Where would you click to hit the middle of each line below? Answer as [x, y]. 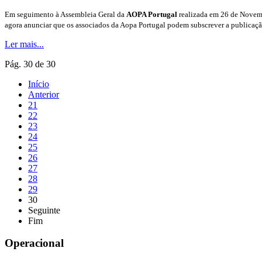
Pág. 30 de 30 [30, 64]
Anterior [44, 94]
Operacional [34, 243]
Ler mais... [24, 44]
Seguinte [44, 210]
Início [39, 84]
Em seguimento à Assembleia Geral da [65, 14]
